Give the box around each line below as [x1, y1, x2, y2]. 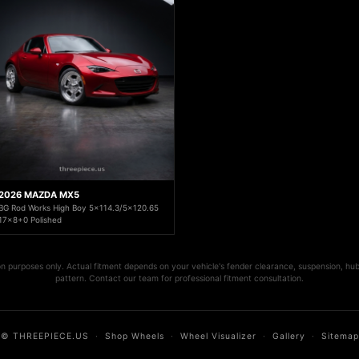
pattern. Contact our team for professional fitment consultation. [55, 273, 304, 284]
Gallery [272, 331, 305, 342]
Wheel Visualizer [179, 331, 256, 342]
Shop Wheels [104, 331, 164, 342]
